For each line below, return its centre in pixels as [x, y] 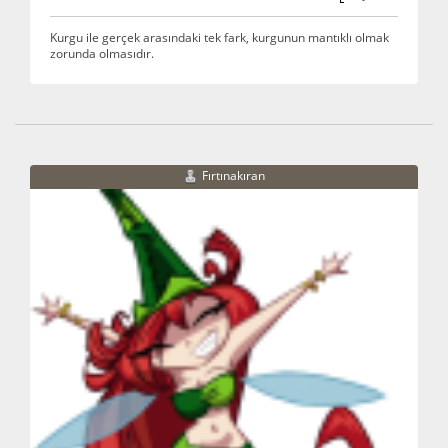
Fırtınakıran [233, 175]
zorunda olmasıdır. [102, 52]
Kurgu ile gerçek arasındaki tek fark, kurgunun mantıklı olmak [219, 36]
